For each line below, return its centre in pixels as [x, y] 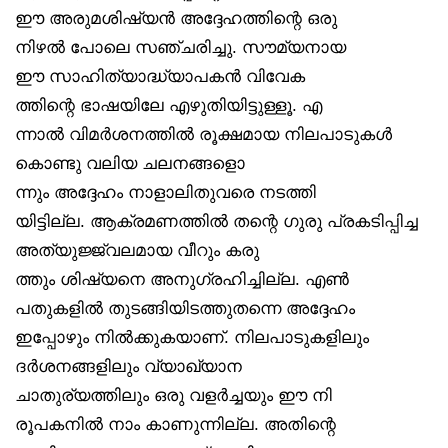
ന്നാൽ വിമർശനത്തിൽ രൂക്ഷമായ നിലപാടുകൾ [203, 133]
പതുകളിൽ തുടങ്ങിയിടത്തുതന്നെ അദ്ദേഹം [185, 307]
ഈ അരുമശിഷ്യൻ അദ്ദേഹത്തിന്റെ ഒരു [176, 17]
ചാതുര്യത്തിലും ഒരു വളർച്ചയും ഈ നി [173, 394]
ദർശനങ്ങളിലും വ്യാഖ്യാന [128, 365]
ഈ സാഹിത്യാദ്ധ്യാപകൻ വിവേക [160, 75]
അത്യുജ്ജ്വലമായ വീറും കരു [137, 249]
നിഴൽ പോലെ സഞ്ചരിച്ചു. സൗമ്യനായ [180, 46]
